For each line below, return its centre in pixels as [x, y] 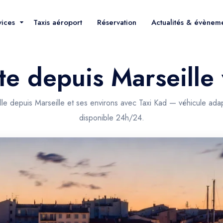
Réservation [117, 22]
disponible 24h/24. [111, 118]
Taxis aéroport [58, 22]
